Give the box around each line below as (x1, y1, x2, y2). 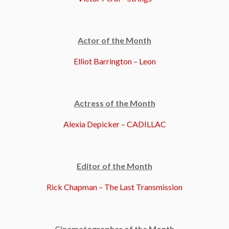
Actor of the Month (78, 35, 151, 45)
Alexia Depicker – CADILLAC (63, 119, 166, 129)
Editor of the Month (77, 161, 152, 171)
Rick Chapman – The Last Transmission (47, 181, 182, 192)
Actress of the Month (74, 98, 155, 108)
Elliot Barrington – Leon (73, 56, 156, 66)
